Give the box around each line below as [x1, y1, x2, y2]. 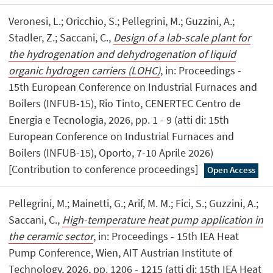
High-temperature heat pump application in [62, 212, 264, 227]
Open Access [207, 163, 255, 175]
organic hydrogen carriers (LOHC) [9, 63, 161, 77]
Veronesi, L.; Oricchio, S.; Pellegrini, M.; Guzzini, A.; [9, 13, 235, 28]
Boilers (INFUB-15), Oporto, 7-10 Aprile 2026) [9, 145, 214, 160]
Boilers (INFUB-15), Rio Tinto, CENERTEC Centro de [9, 96, 241, 110]
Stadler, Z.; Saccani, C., [9, 30, 114, 44]
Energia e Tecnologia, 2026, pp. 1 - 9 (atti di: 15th [9, 112, 230, 127]
